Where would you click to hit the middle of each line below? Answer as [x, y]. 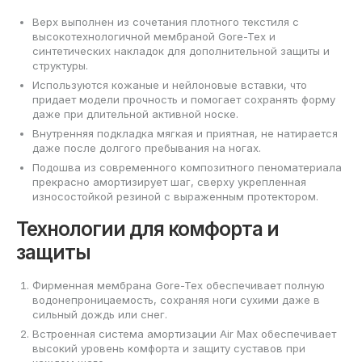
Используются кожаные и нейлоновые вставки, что [170, 85]
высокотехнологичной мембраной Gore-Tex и [154, 36]
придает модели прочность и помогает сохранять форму [184, 99]
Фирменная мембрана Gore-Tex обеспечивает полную [179, 285]
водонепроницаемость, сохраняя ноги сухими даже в [176, 299]
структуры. [60, 65]
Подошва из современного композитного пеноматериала [187, 167]
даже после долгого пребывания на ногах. [147, 148]
